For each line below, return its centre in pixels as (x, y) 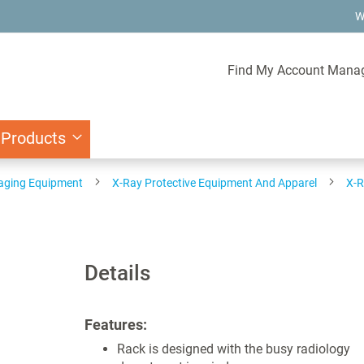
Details (117, 273)
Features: (115, 325)
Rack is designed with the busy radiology (233, 349)
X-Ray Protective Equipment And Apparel (214, 183)
